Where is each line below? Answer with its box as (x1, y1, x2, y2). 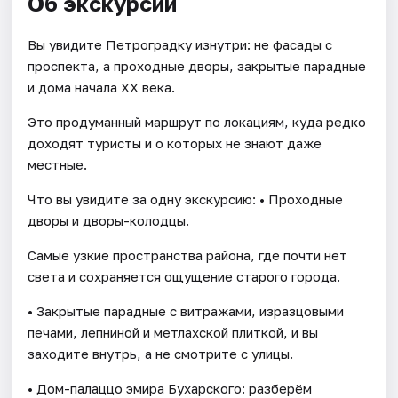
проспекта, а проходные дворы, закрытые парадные (28, 57, 367, 74)
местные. (28, 155, 88, 172)
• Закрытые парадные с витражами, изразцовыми (28, 302, 345, 319)
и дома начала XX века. (28, 78, 176, 95)
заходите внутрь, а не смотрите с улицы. (28, 345, 294, 362)
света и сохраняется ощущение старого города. (28, 267, 341, 284)
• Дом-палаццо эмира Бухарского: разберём (28, 379, 313, 396)
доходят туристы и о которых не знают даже (28, 134, 322, 151)
